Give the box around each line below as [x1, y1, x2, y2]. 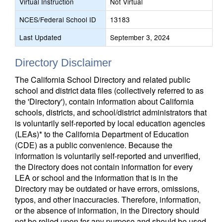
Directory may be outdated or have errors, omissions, [15, 183, 199, 194]
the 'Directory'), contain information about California [15, 96, 194, 107]
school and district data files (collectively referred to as [15, 85, 204, 96]
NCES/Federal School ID [19, 14, 96, 24]
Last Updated [19, 32, 61, 42]
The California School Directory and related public [15, 74, 190, 85]
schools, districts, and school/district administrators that [15, 107, 207, 118]
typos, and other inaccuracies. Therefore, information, [15, 194, 201, 205]
